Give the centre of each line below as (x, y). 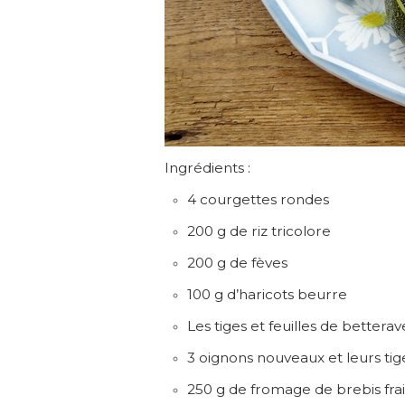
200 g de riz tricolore (259, 231)
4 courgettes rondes (258, 199)
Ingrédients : (207, 168)
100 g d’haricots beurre (267, 294)
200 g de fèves (237, 263)
